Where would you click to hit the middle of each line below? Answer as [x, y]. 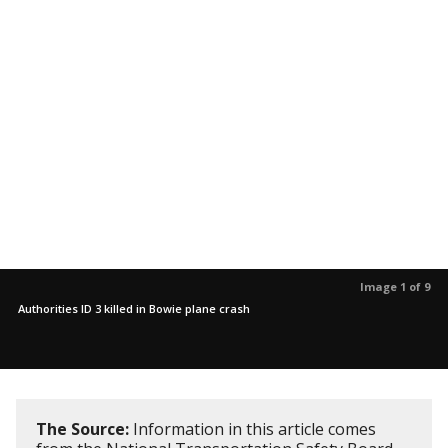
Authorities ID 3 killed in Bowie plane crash [134, 308]
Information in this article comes [252, 428]
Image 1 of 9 [395, 286]
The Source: [82, 428]
